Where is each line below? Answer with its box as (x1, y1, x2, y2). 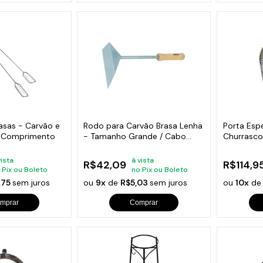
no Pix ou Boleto (131, 164, 188, 174)
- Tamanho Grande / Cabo (83, 130, 187, 141)
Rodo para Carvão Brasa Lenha (83, 120, 203, 131)
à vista (131, 155, 154, 165)
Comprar (130, 198, 159, 207)
